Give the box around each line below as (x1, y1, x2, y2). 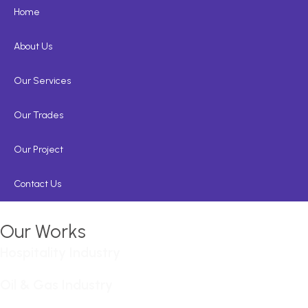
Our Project (14, 143, 63, 155)
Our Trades (14, 109, 63, 121)
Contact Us (14, 177, 61, 190)
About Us (14, 40, 52, 52)
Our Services (14, 74, 71, 87)
